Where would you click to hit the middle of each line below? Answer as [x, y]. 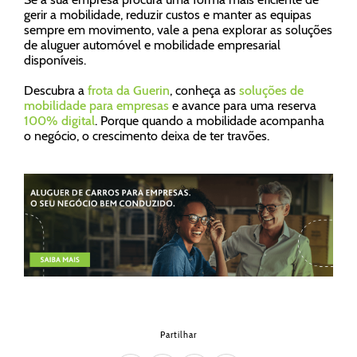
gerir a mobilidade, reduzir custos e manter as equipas [168, 15]
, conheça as [204, 90]
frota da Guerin [129, 90]
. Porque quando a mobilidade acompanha [210, 121]
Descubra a [56, 90]
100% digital [59, 121]
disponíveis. [55, 60]
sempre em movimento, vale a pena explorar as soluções [178, 30]
